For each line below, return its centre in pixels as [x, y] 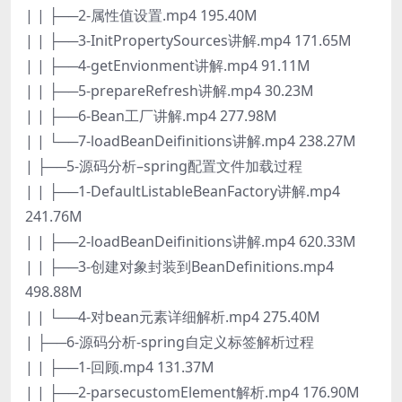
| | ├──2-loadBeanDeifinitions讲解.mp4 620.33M [191, 241]
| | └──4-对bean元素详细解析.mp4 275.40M [173, 316]
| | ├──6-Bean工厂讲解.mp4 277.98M [151, 115]
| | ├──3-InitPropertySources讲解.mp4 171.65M [188, 40]
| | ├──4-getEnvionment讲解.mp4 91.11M [168, 65]
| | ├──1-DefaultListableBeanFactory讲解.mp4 [183, 191]
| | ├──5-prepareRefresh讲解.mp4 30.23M [170, 90]
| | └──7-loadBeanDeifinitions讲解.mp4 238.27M [191, 140]
